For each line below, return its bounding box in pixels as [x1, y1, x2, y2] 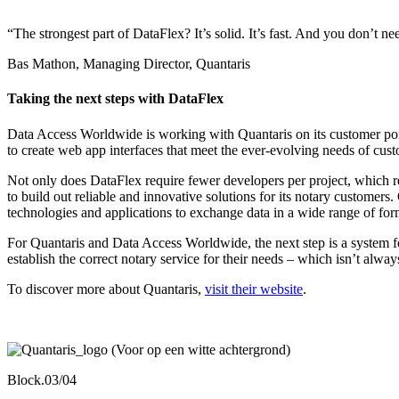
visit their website [205, 281, 303, 297]
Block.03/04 [7, 371, 77, 387]
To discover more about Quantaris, [7, 281, 205, 297]
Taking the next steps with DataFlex [7, 91, 224, 107]
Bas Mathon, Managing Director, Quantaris [7, 56, 250, 72]
